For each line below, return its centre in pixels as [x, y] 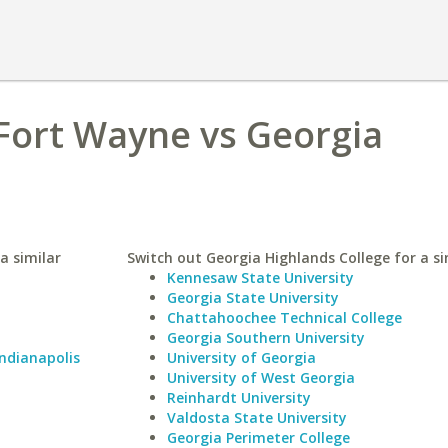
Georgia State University [252, 297]
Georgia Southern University [265, 337]
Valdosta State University [256, 417]
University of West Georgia [260, 377]
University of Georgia [241, 357]
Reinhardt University [238, 397]
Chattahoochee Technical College [284, 317]
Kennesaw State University [260, 277]
